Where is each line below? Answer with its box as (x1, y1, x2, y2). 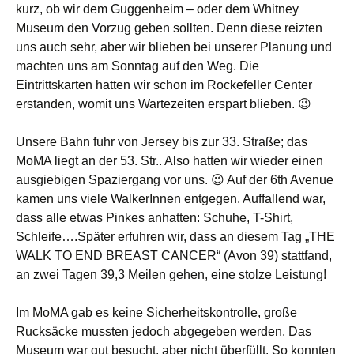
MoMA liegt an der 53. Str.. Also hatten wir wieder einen (16, 153, 323, 168)
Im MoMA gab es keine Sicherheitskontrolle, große (16, 305, 297, 319)
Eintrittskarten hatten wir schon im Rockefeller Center (16, 77, 312, 92)
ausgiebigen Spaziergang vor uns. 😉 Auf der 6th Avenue (16, 172, 333, 186)
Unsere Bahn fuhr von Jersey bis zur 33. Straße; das (16, 134, 307, 149)
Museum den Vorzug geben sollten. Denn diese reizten (16, 21, 322, 35)
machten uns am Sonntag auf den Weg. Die (16, 58, 259, 73)
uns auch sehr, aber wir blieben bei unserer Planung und (16, 40, 332, 54)
